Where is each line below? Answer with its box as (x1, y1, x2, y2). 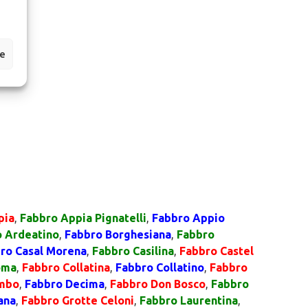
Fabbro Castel (179, 245, 254, 257)
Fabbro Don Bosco (110, 278, 206, 290)
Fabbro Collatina (22, 261, 110, 274)
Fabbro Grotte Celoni (21, 294, 134, 307)
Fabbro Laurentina (140, 294, 238, 307)
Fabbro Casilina (92, 245, 174, 257)
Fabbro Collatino (115, 261, 204, 274)
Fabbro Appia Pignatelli (20, 212, 146, 224)
